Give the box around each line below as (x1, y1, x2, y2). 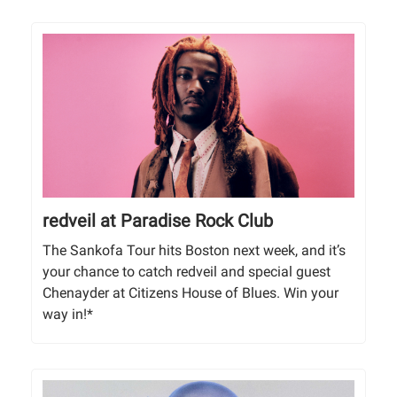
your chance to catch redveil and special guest (43, 263, 331, 281)
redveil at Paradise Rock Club (43, 210, 273, 232)
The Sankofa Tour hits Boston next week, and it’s (43, 242, 346, 260)
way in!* (43, 306, 93, 323)
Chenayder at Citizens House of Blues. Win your (43, 284, 339, 302)
